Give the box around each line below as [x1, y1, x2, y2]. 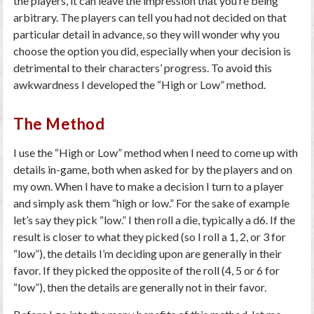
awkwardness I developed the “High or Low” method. [13, 78, 266, 91]
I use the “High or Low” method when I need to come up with [13, 146, 299, 159]
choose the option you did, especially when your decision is [13, 44, 292, 57]
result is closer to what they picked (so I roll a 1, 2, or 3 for [13, 230, 287, 243]
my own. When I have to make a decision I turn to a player [13, 179, 285, 193]
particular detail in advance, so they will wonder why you [13, 27, 280, 41]
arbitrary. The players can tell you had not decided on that [13, 11, 287, 24]
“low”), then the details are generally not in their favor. [13, 280, 267, 294]
